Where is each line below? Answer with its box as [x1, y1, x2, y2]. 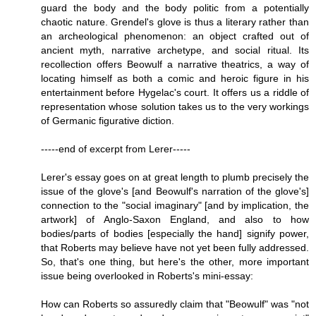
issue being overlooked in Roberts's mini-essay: [41, 269, 253, 281]
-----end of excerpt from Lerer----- [41, 142, 190, 154]
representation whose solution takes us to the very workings [41, 100, 309, 112]
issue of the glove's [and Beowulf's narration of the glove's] [41, 185, 309, 197]
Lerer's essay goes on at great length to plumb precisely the [41, 171, 309, 183]
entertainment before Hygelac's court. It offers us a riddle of [41, 86, 309, 98]
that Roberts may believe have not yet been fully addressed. [41, 241, 309, 253]
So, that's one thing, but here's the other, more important [41, 255, 309, 267]
